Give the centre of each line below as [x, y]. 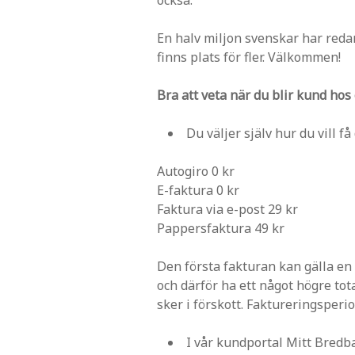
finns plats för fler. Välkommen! [249, 57]
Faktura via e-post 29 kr [227, 209]
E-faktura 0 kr [198, 190]
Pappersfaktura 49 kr [221, 228]
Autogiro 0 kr [196, 171]
